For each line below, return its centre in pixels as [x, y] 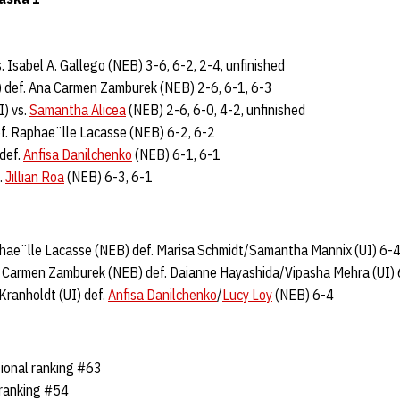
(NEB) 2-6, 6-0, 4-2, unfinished [216, 110]
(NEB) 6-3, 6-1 [108, 177]
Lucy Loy [247, 295]
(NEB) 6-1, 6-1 [176, 154]
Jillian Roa [35, 177]
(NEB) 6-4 [303, 295]
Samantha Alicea [78, 110]
